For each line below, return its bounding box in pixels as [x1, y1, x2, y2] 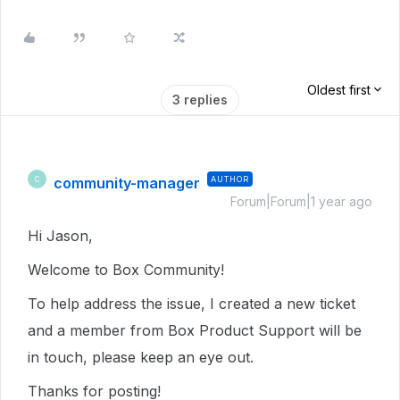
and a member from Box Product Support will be [28, 321, 362, 340]
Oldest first [307, 82, 371, 98]
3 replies [172, 92, 228, 108]
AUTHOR [211, 174, 249, 185]
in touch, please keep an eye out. [28, 348, 258, 367]
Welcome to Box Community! [28, 261, 229, 279]
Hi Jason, [28, 227, 93, 246]
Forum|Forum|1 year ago [230, 194, 372, 210]
